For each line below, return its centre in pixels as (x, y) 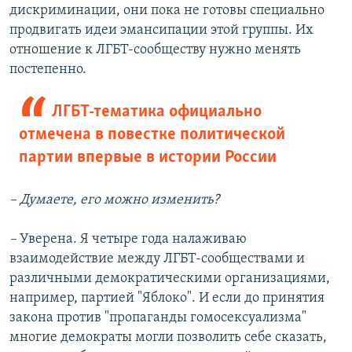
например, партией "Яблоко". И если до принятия (167, 299)
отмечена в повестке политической (152, 135)
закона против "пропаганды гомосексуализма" (158, 318)
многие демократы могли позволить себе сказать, (168, 338)
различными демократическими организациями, (170, 279)
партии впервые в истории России (148, 158)
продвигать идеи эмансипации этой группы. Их (161, 31)
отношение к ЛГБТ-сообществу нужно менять (155, 50)
